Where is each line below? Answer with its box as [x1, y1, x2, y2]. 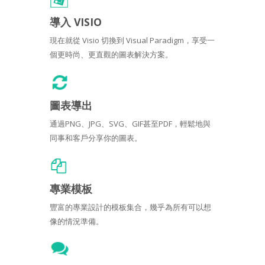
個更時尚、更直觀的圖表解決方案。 [50, 49, 173, 60]
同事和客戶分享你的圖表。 [50, 132, 142, 143]
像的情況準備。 [50, 215, 104, 227]
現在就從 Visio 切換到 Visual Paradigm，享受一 [50, 34, 215, 46]
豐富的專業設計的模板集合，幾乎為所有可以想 [50, 201, 211, 212]
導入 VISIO [50, 14, 102, 29]
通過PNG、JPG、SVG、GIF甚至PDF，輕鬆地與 [50, 118, 211, 129]
